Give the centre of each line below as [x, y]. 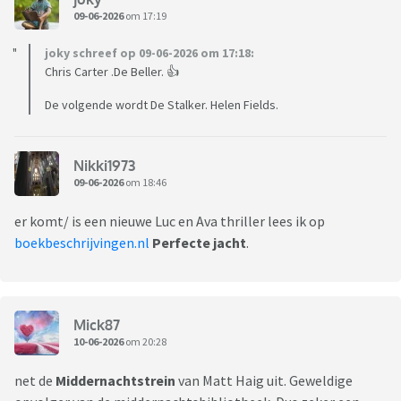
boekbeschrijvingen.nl [82, 243]
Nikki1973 [104, 165]
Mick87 [97, 324]
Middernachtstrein [117, 381]
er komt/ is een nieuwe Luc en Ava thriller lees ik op [170, 222]
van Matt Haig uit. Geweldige [265, 381]
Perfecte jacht [199, 243]
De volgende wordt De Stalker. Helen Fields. [162, 105]
